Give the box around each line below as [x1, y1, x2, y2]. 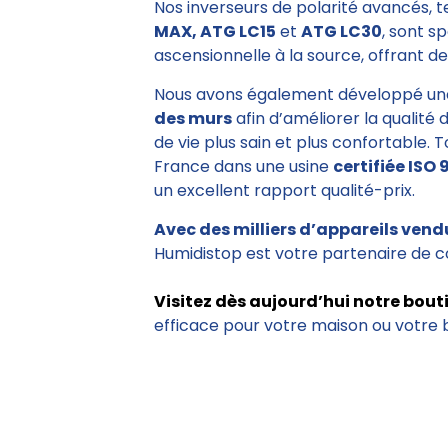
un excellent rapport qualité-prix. [154, 179, 415, 203]
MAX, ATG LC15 [154, 20, 276, 44]
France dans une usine [154, 155, 333, 179]
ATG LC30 [301, 20, 382, 44]
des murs [154, 107, 232, 131]
